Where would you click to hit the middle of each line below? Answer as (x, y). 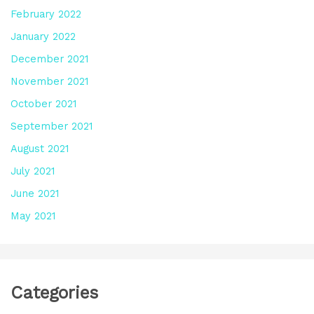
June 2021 (34, 193)
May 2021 (33, 216)
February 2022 (46, 14)
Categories (54, 292)
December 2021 (49, 59)
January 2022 (43, 37)
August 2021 (39, 148)
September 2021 (51, 126)
